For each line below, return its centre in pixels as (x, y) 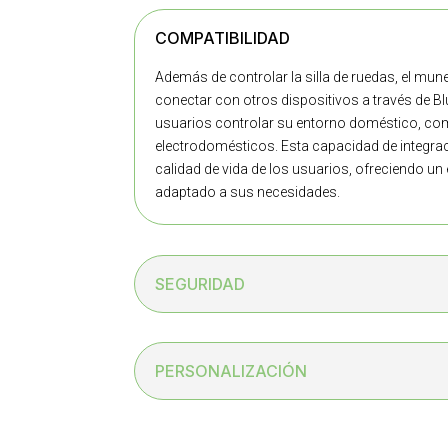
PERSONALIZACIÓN (231, 371)
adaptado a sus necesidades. (248, 192)
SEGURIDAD (200, 283)
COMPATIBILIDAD (223, 38)
